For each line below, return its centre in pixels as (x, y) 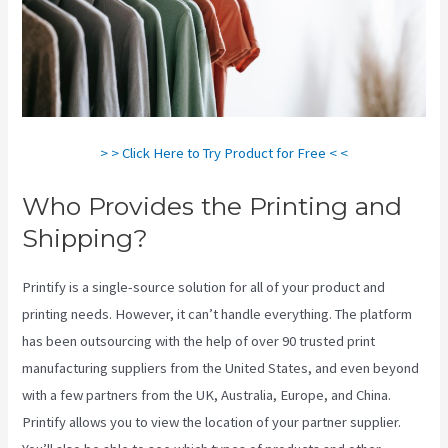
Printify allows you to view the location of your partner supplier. (212, 422)
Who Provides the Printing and (212, 206)
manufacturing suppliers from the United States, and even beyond (221, 368)
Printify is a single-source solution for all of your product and (204, 287)
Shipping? (85, 238)
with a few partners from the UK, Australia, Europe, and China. (207, 395)
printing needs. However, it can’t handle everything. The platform (217, 314)
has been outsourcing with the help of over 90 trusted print (199, 341)
